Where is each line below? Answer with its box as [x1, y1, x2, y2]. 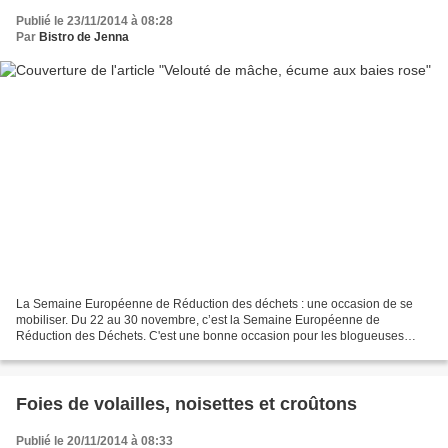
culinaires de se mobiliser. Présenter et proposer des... [16, 345, 310, 360]
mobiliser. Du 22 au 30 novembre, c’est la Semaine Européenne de [16, 313, 380, 328]
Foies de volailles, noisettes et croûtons [16, 394, 357, 415]
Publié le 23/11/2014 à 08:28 [16, 13, 173, 28]
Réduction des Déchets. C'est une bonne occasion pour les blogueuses [16, 329, 404, 344]
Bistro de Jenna [39, 29, 129, 44]
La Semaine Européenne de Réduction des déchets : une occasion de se [16, 297, 413, 312]
